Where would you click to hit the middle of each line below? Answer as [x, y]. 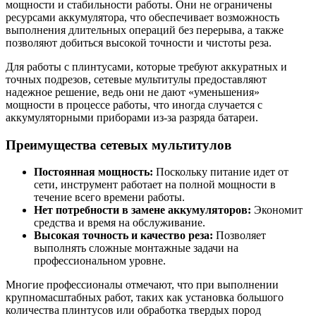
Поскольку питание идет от [221, 172]
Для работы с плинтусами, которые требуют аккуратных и [146, 66]
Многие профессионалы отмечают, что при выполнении [142, 285]
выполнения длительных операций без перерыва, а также [145, 30]
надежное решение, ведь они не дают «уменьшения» [133, 92]
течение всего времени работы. [109, 197]
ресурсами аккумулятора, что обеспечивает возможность [142, 17]
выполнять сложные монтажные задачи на [136, 248]
